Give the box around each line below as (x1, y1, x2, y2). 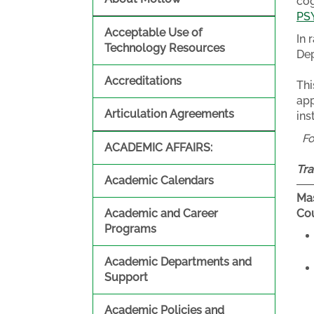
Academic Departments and (104, 255, 252, 268)
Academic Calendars (104, 174, 214, 187)
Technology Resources (104, 41, 225, 55)
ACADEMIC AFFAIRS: (104, 141, 212, 154)
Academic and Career (104, 207, 218, 220)
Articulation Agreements (104, 107, 234, 121)
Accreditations (104, 74, 182, 88)
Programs (104, 222, 156, 235)
